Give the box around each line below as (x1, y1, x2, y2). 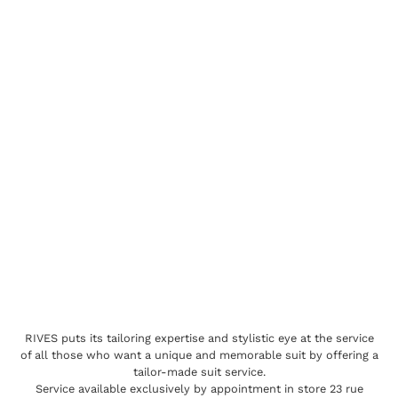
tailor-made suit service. (132, 364, 266, 378)
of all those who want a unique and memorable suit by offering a (20, 347, 378, 362)
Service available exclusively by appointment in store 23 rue (35, 381, 363, 395)
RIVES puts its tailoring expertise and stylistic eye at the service (24, 330, 374, 345)
